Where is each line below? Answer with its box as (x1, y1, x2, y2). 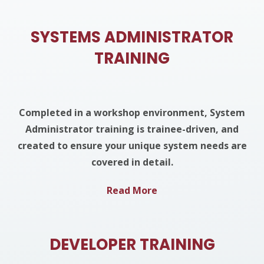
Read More (107, 184, 157, 197)
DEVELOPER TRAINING (49, 234, 215, 255)
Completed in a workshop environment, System (19, 106, 245, 119)
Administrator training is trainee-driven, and (25, 123, 239, 136)
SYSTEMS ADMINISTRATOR (31, 27, 233, 48)
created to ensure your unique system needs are (17, 139, 247, 152)
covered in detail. (91, 156, 173, 169)
